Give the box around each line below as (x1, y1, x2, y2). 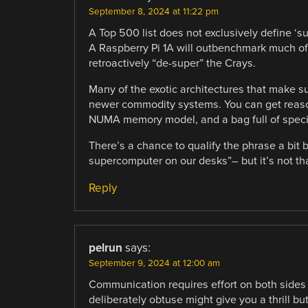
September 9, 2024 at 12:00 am (88, 257, 220, 269)
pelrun (88, 240, 122, 255)
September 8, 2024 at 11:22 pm (88, 5, 219, 17)
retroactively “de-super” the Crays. (88, 56, 256, 70)
